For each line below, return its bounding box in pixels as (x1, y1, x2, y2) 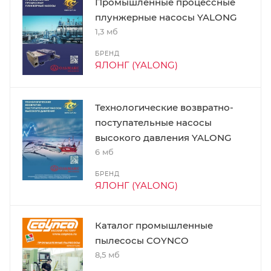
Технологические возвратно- (95, 101, 233, 113)
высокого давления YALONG (95, 131, 232, 143)
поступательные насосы (95, 116, 212, 128)
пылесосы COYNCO (95, 234, 189, 246)
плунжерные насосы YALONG (95, 11, 237, 23)
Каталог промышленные (95, 219, 213, 231)
